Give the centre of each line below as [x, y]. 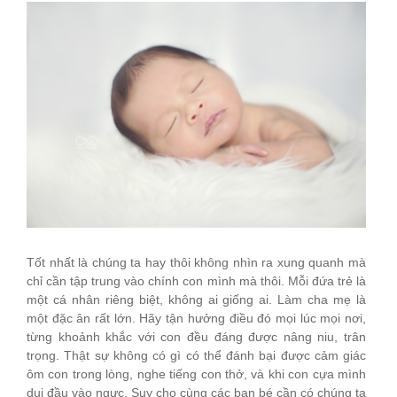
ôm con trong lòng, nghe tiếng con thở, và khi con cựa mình [196, 374]
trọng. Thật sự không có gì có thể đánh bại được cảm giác [196, 355]
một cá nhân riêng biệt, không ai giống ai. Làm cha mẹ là [196, 299]
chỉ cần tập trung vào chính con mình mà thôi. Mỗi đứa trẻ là [196, 280]
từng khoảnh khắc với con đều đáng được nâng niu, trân [196, 336]
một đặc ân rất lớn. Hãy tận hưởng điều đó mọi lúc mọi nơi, [196, 318]
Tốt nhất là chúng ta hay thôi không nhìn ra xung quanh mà [196, 262]
